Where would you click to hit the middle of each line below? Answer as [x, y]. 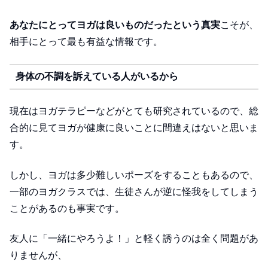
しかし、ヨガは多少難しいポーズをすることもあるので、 [134, 175]
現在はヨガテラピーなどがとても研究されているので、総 [134, 111]
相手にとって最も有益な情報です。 [86, 42]
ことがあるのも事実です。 [67, 208]
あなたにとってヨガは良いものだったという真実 [115, 25]
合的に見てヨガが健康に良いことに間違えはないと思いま [134, 128]
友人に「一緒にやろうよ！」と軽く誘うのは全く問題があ [134, 238]
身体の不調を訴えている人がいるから [97, 77]
